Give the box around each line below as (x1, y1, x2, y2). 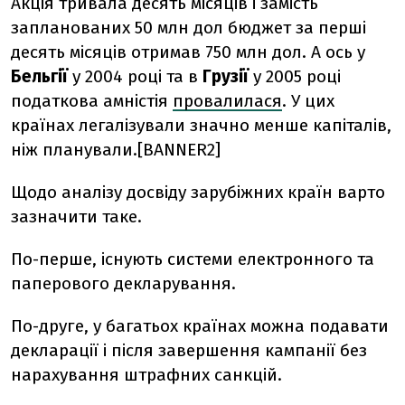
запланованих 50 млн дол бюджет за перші (11, 17, 366, 38)
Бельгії (11, 66, 72, 87)
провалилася (173, 90, 282, 111)
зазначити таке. (11, 206, 142, 227)
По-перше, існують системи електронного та (11, 249, 374, 269)
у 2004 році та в (72, 66, 202, 87)
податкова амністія (11, 90, 173, 111)
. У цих (282, 90, 334, 111)
